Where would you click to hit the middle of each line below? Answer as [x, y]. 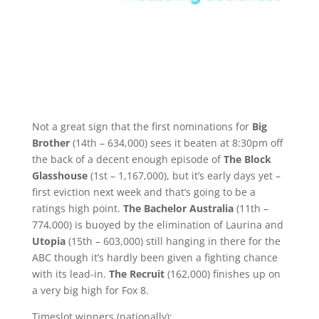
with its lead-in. [70, 274]
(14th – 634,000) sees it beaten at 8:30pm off [176, 143]
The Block [247, 159]
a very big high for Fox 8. [90, 291]
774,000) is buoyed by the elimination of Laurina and [157, 225]
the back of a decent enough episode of [127, 159]
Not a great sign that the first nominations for [142, 127]
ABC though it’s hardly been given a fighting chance [155, 258]
